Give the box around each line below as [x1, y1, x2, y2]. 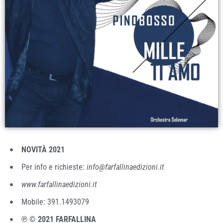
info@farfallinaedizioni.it [86, 162, 164, 172]
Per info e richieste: [21, 162, 87, 172]
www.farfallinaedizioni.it [21, 179, 97, 189]
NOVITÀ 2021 [21, 144, 65, 154]
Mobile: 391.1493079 [21, 197, 89, 207]
